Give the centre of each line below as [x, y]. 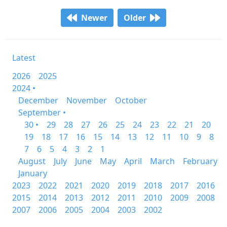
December [38, 100]
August [32, 161]
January [33, 173]
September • [42, 112]
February [200, 161]
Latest [24, 58]
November [87, 100]
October [131, 100]
